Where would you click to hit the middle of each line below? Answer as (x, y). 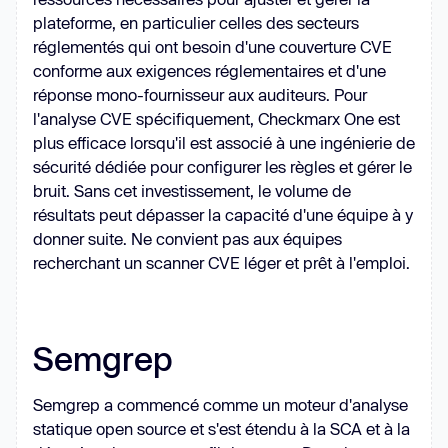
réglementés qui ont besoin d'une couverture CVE (212, 46)
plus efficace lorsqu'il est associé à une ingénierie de (224, 142)
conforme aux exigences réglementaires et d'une (209, 70)
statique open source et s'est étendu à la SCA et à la (221, 428)
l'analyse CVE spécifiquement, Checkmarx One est (216, 118)
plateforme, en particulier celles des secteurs (196, 22)
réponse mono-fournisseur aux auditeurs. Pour (200, 94)
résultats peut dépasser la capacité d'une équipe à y (223, 214)
